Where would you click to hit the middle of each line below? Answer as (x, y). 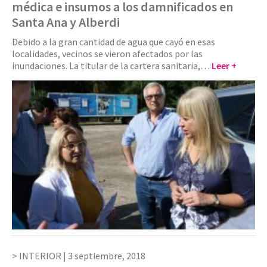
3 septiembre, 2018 (107, 255)
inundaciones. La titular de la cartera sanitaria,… (112, 66)
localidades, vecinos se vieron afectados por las (107, 54)
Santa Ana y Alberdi (66, 22)
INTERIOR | (44, 255)
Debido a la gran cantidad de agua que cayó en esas (114, 42)
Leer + (224, 66)
